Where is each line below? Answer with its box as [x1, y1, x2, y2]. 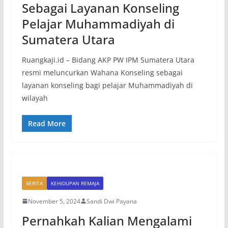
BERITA [25, 179, 43, 187]
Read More [27, 118, 66, 128]
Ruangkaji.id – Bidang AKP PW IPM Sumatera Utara [21, 54, 194, 65]
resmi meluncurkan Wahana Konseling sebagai [21, 67, 183, 77]
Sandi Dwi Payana [86, 196, 137, 206]
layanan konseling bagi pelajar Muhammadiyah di [21, 80, 193, 90]
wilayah [21, 93, 48, 103]
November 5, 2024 [27, 196, 80, 206]
